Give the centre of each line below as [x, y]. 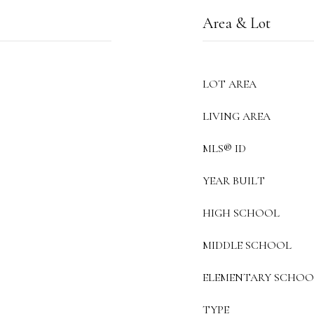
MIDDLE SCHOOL [247, 245]
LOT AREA [230, 84]
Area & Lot [237, 23]
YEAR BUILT [234, 181]
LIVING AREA [237, 116]
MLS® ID [224, 149]
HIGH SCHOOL [241, 213]
